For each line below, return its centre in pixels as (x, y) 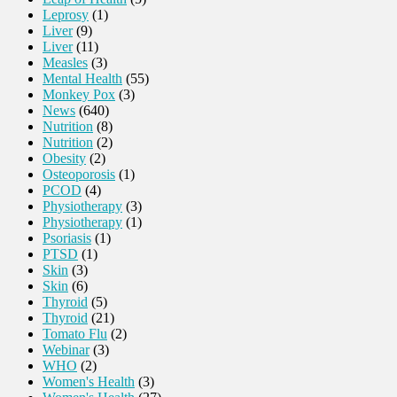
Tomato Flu (75, 334)
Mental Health (82, 79)
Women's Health (89, 382)
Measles (65, 63)
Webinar (66, 350)
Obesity (64, 159)
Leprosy (66, 15)
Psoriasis (67, 238)
